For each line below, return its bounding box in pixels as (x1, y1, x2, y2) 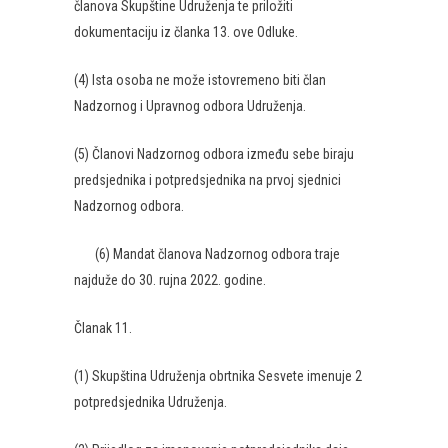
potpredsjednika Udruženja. (74, 394, 227, 410)
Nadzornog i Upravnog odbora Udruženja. (74, 98, 306, 114)
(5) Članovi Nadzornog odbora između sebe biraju (74, 146, 354, 162)
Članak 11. (74, 320, 132, 336)
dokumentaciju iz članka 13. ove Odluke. (74, 24, 298, 40)
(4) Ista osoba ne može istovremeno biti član (74, 72, 326, 88)
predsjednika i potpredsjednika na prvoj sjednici (74, 172, 341, 188)
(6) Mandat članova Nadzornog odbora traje (74, 246, 340, 262)
